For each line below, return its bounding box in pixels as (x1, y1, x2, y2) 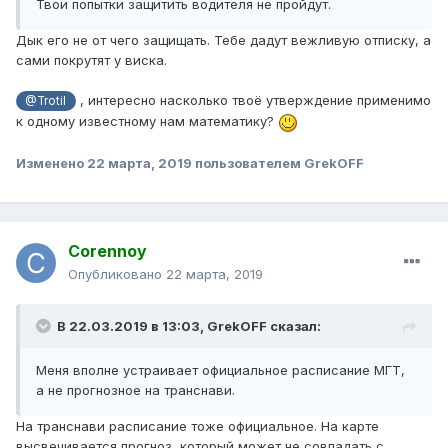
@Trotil (25, 93, 67, 108)
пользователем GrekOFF (192, 154, 364, 171)
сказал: (267, 318, 321, 335)
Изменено (16, 154, 87, 171)
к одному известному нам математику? (16, 113, 278, 130)
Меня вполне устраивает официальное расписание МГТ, (36, 362, 405, 379)
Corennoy (68, 241, 147, 262)
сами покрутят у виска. (16, 51, 167, 68)
